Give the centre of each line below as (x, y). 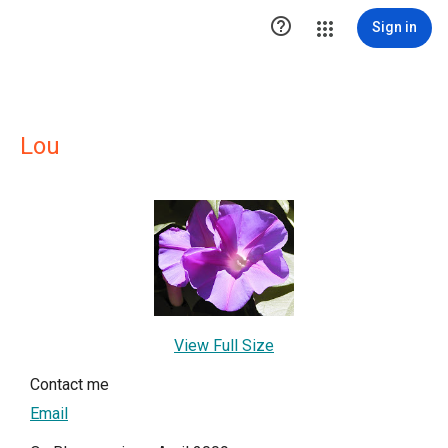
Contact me (69, 384)
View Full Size (224, 345)
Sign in (394, 27)
